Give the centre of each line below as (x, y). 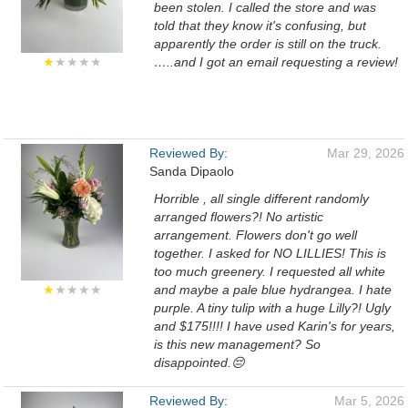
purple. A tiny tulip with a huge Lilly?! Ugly (272, 308)
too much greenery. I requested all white (270, 271)
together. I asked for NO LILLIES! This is (270, 253)
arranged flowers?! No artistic (239, 217)
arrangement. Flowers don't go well (255, 235)
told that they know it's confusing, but (260, 25)
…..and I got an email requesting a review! (276, 62)
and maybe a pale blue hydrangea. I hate (273, 290)
